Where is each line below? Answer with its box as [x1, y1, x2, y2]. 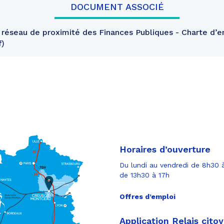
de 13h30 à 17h [119, 170, 169, 179]
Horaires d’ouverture [119, 143, 210, 154]
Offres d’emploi [119, 192, 175, 200]
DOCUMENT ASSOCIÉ [70, 1, 164, 12]
